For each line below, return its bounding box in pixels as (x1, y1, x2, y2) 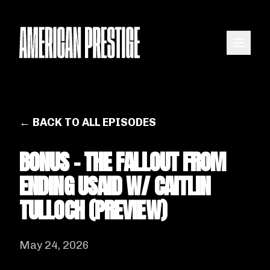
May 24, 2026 (19, 239, 89, 252)
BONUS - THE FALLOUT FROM (19, 146, 226, 178)
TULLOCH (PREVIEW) (19, 194, 166, 227)
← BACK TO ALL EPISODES (19, 116, 156, 129)
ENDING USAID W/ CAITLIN (19, 170, 211, 202)
